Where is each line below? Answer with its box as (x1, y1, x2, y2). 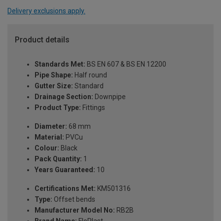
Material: (35, 133, 64, 142)
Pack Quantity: (35, 155, 82, 163)
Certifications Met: (35, 184, 96, 193)
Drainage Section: (35, 93, 93, 101)
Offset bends (52, 195, 95, 204)
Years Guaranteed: (35, 166, 95, 174)
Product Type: (35, 104, 81, 112)
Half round (73, 71, 107, 79)
